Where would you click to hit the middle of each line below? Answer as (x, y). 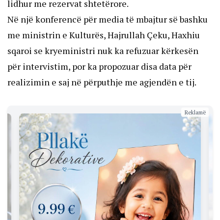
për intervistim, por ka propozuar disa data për (99, 66)
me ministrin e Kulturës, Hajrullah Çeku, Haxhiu (104, 35)
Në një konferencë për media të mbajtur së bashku (108, 19)
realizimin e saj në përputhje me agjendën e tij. (102, 82)
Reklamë (195, 112)
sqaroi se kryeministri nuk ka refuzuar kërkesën (103, 50)
